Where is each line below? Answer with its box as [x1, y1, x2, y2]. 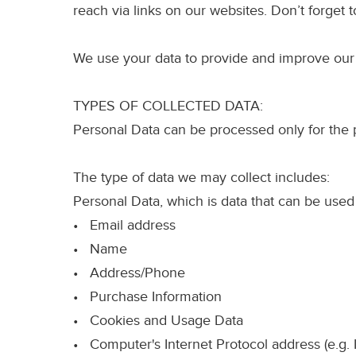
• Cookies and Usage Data [73, 312, 243, 330]
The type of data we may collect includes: [73, 169, 330, 187]
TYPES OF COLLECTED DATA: [73, 98, 263, 115]
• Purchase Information [73, 288, 222, 306]
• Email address [73, 217, 176, 234]
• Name [73, 241, 127, 258]
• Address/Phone [73, 265, 185, 282]
